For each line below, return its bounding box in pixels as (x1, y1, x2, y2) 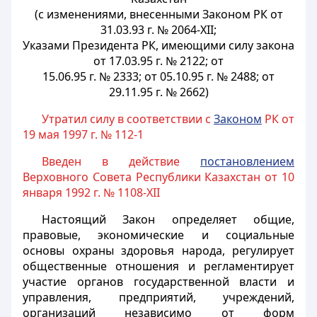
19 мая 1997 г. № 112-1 (23, 127, 144, 142)
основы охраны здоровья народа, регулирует (23, 243, 294, 258)
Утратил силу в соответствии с (41, 111, 214, 127)
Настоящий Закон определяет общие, (41, 212, 294, 227)
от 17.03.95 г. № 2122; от (93, 53, 224, 69)
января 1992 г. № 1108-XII (23, 185, 160, 200)
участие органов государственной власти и (23, 274, 294, 289)
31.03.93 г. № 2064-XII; (100, 22, 217, 38)
